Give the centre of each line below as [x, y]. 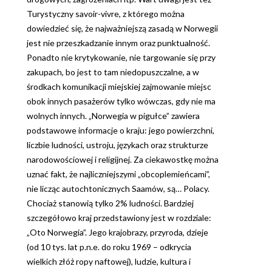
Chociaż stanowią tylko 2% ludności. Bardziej [110, 203]
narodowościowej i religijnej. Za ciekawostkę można [123, 160]
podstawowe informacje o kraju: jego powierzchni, [121, 131]
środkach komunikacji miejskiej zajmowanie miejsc [119, 87]
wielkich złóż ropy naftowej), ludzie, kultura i [109, 262]
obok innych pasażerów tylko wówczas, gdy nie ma [121, 101]
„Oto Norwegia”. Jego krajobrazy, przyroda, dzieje [117, 233]
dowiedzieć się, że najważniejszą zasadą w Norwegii [122, 29]
